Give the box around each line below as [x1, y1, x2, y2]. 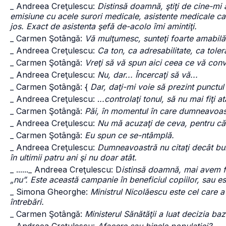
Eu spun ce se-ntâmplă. [85, 130, 174, 140]
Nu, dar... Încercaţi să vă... [97, 70, 198, 80]
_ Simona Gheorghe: [10, 187, 90, 197]
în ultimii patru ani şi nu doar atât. [10, 152, 137, 162]
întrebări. [10, 197, 44, 207]
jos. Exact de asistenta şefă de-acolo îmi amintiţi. [10, 21, 197, 31]
